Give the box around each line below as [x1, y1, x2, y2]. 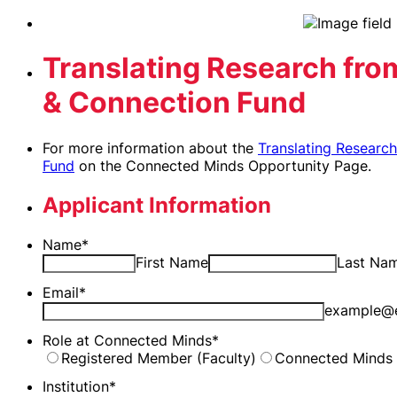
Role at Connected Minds [43, 331, 212, 349]
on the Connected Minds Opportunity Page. [74, 156, 371, 175]
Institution [43, 377, 109, 395]
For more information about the [43, 138, 258, 157]
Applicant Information [43, 191, 271, 218]
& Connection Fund [43, 85, 306, 121]
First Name [136, 253, 208, 271]
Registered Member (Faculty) [61, 348, 256, 367]
